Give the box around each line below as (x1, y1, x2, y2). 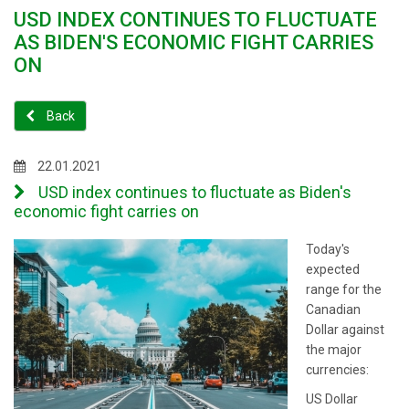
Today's (306, 242, 350, 257)
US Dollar (306, 392, 380, 406)
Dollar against (306, 322, 384, 337)
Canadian (306, 302, 361, 317)
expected (306, 262, 360, 277)
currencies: (306, 362, 369, 377)
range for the (306, 282, 382, 297)
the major (306, 342, 362, 357)
